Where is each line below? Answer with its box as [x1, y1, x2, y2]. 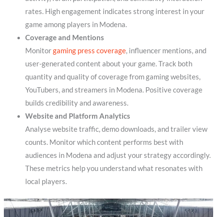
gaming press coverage [52, 46, 126, 55]
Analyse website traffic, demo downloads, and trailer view [25, 124, 207, 133]
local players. [25, 177, 67, 186]
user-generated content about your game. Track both [25, 59, 192, 68]
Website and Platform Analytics [25, 111, 130, 120]
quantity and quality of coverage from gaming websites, [25, 72, 201, 81]
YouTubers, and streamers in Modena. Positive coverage [25, 85, 202, 94]
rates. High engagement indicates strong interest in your [25, 7, 204, 15]
